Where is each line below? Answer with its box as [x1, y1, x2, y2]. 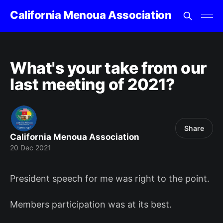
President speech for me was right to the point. [10, 173, 210, 184]
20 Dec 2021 [10, 143, 51, 152]
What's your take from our [10, 58, 207, 78]
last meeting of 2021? [10, 75, 175, 94]
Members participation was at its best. [10, 199, 172, 210]
